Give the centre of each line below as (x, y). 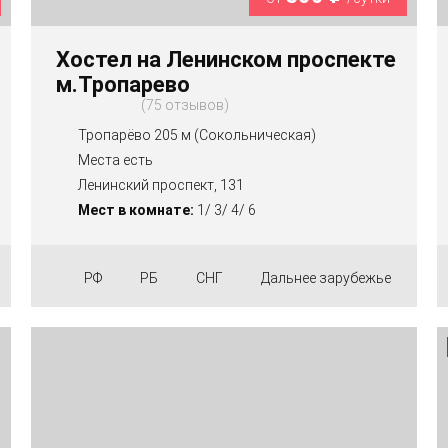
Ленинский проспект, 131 (160, 184)
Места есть (115, 159)
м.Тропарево (122, 85)
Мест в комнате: (135, 209)
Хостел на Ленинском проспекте (225, 60)
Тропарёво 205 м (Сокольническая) (196, 134)
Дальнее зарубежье (325, 277)
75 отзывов (184, 105)
